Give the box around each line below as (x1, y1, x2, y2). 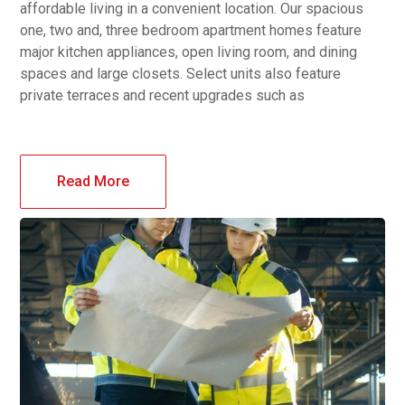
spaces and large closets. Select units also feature (20, 65, 342, 83)
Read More (57, 173, 130, 191)
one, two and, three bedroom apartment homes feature (20, 22, 363, 40)
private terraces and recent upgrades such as (20, 87, 306, 105)
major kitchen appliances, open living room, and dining (20, 43, 358, 61)
